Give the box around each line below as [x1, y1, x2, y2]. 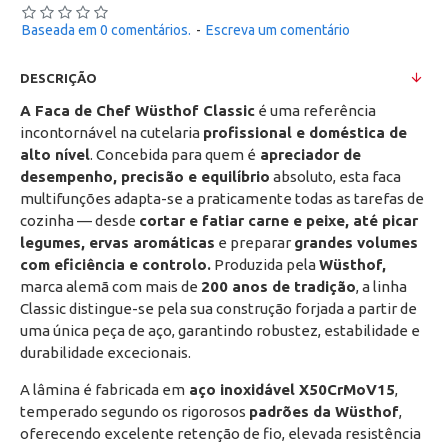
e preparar [215, 234, 294, 251]
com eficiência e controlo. [20, 256, 211, 273]
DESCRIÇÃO [20, 71, 97, 85]
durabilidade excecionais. [20, 344, 191, 361]
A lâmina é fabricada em [20, 381, 185, 398]
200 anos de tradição [201, 278, 356, 295]
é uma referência [255, 102, 376, 119]
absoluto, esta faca [270, 168, 401, 185]
